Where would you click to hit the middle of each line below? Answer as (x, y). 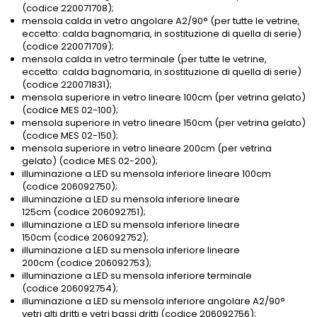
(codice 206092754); (70, 289)
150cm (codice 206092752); (85, 238)
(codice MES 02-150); (70, 136)
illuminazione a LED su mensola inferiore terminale (137, 276)
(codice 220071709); (68, 47)
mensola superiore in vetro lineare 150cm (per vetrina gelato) (164, 123)
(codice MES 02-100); (70, 110)
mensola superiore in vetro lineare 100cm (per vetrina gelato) (164, 98)
